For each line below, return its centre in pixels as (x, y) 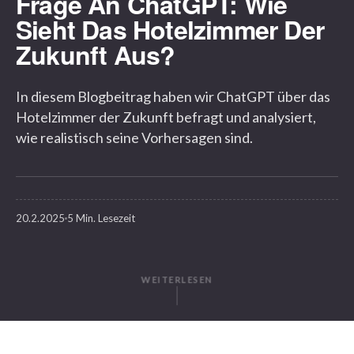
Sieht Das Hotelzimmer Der (170, 29)
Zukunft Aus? (96, 55)
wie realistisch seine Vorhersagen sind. (134, 137)
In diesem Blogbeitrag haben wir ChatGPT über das (173, 96)
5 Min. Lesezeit (101, 218)
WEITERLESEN (177, 283)
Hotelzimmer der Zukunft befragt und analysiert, (166, 117)
